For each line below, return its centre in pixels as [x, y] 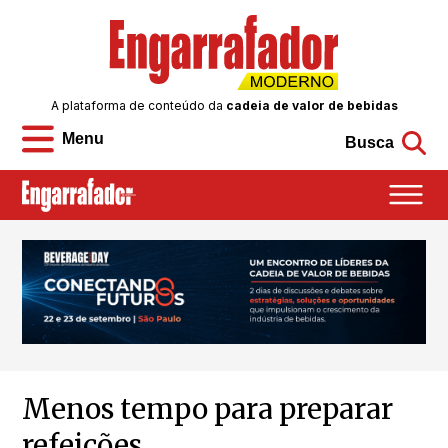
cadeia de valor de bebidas [311, 106]
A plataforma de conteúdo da [138, 106]
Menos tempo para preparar [208, 409]
